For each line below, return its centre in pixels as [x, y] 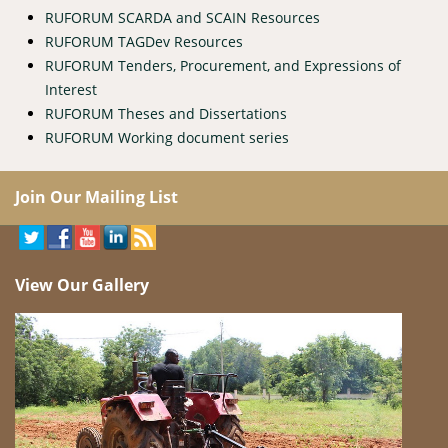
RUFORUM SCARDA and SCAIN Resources [182, 17]
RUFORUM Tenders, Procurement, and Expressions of [223, 65]
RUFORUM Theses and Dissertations [166, 113]
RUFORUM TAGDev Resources [144, 41]
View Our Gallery [82, 284]
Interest [71, 89]
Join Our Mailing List [96, 197]
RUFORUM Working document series [167, 137]
